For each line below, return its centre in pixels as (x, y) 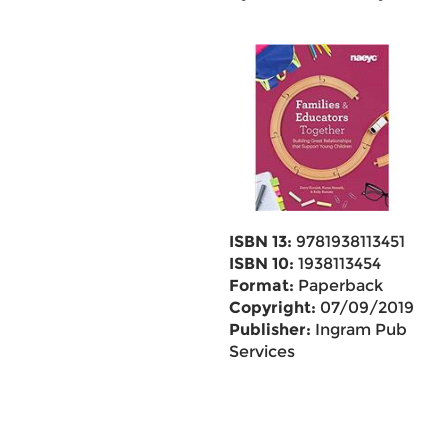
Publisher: (269, 329)
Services (261, 351)
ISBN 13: (260, 241)
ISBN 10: (261, 263)
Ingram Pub (358, 329)
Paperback (338, 285)
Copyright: (272, 307)
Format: (261, 285)
